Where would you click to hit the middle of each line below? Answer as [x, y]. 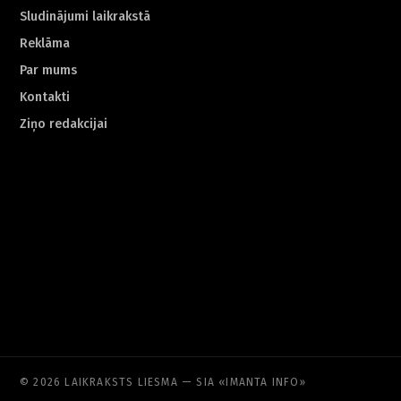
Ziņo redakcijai [64, 124]
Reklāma [45, 43]
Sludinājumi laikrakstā [85, 17]
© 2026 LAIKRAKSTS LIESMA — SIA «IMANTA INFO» [163, 382]
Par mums [48, 70]
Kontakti [45, 97]
